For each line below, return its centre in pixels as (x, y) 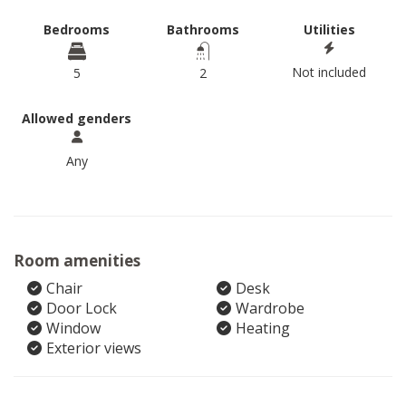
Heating (263, 328)
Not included (329, 72)
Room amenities (77, 261)
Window (73, 328)
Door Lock (82, 308)
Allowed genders (77, 118)
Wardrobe (270, 308)
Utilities (329, 29)
